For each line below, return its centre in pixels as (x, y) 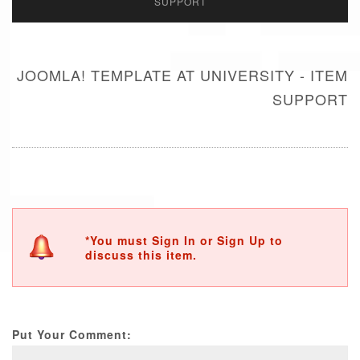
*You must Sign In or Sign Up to (184, 240)
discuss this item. (141, 255)
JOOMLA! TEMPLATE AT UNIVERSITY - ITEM (182, 75)
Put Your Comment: (72, 334)
